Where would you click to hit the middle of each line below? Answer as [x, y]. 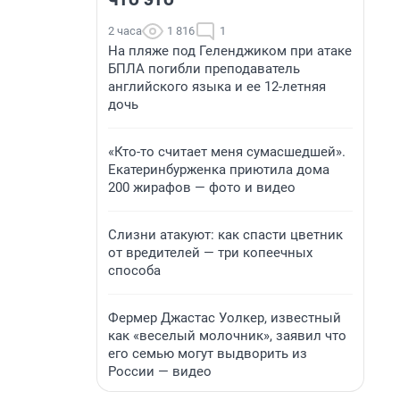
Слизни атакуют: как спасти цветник [225, 235]
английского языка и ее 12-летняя [217, 87]
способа [134, 271]
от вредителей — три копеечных [210, 253]
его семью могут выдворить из [208, 354]
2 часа [125, 31]
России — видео [160, 371]
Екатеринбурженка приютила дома [219, 170]
